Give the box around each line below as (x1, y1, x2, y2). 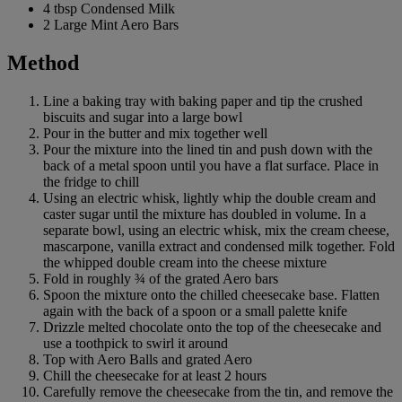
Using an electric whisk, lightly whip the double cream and (43, 189, 376, 205)
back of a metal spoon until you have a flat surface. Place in (43, 157, 379, 173)
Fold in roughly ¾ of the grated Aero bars (43, 270, 278, 286)
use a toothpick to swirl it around (43, 335, 228, 351)
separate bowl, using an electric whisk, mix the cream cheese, (43, 222, 389, 238)
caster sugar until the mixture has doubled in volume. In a (43, 205, 366, 222)
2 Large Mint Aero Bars (43, 16, 179, 32)
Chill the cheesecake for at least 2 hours (43, 367, 267, 383)
